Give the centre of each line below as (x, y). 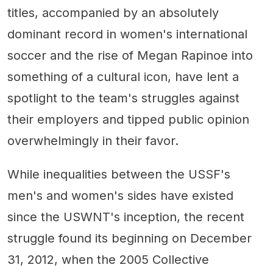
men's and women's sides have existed (120, 195)
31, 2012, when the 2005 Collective (108, 259)
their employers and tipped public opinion (128, 119)
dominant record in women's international (127, 34)
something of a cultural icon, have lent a (123, 76)
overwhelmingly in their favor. (93, 140)
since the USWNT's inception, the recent (126, 217)
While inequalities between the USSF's (119, 174)
